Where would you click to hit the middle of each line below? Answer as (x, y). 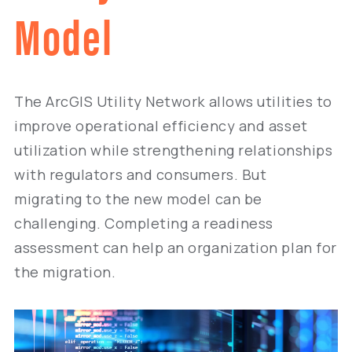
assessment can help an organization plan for (176, 247)
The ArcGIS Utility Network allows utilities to (173, 101)
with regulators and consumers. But (141, 174)
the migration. (65, 272)
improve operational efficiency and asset (161, 126)
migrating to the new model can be (138, 199)
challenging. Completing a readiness (144, 223)
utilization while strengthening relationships (174, 150)
